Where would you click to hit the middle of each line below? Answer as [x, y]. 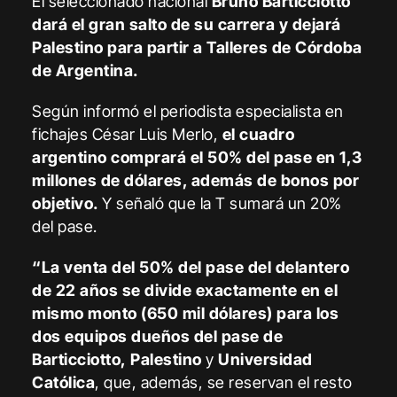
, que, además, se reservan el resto [224, 382]
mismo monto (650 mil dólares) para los [186, 313]
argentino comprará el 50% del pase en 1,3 [197, 157]
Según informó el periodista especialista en [188, 111]
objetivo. [65, 203]
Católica [64, 382]
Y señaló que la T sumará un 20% [220, 203]
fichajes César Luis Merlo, [127, 134]
